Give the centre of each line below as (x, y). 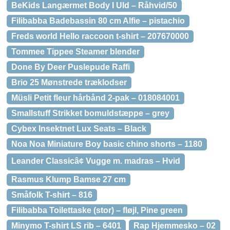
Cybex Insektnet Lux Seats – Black (79, 129)
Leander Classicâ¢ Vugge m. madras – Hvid (96, 161)
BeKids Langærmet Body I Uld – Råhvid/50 (94, 5)
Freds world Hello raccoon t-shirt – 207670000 (100, 36)
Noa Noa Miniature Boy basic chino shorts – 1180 (107, 144)
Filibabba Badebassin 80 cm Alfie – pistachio (98, 21)
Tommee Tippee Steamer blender (75, 52)
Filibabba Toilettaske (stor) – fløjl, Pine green (97, 210)
